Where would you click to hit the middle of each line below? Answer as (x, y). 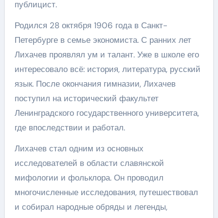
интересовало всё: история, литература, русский (107, 69)
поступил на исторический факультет (86, 98)
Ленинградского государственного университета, (107, 113)
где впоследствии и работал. (70, 127)
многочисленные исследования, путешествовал (106, 192)
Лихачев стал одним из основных (79, 148)
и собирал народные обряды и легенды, (91, 207)
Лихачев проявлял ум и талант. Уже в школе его (107, 54)
